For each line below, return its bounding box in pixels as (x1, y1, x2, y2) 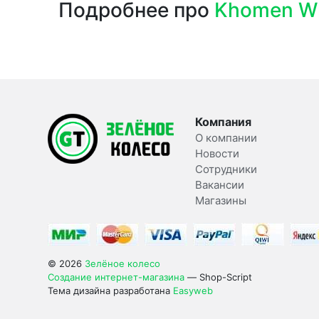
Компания (194, 114, 251, 129)
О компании (194, 130, 257, 145)
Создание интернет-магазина (48, 271, 184, 283)
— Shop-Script (184, 271, 252, 283)
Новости (194, 146, 239, 160)
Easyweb (173, 284, 213, 296)
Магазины (194, 193, 246, 207)
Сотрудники (194, 162, 257, 176)
